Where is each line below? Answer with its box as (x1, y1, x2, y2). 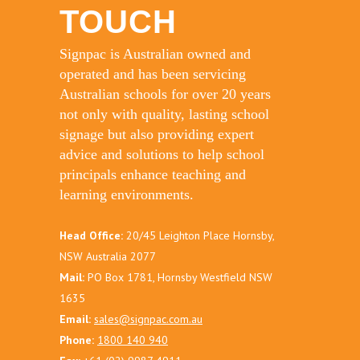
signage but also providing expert (59, 125, 254, 142)
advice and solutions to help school (59, 145, 264, 162)
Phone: (59, 332, 97, 347)
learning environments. (59, 186, 194, 202)
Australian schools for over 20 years (59, 85, 271, 102)
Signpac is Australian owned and (59, 45, 251, 62)
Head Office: (59, 227, 123, 243)
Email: (59, 311, 94, 326)
